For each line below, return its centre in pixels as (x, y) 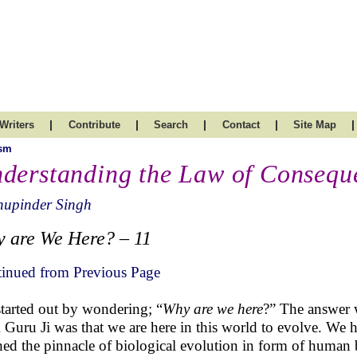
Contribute (94, 125)
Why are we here (213, 309)
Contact (241, 125)
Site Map (315, 125)
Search (171, 125)
